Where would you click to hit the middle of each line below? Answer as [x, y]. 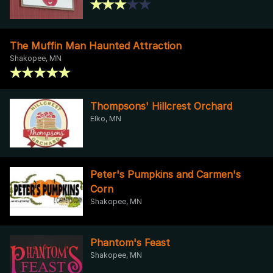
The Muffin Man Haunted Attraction [96, 45]
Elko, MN [106, 118]
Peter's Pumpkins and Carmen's [165, 174]
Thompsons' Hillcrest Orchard [161, 106]
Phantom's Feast [130, 242]
